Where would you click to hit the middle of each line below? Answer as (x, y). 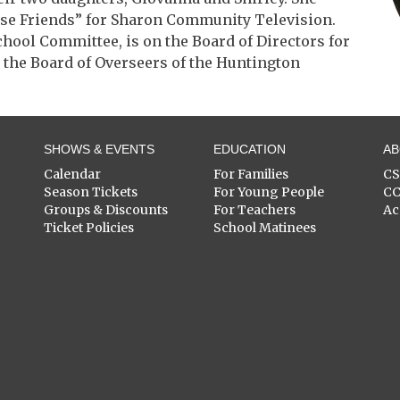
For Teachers (254, 210)
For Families (251, 174)
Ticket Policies (89, 228)
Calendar (72, 174)
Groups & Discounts (106, 210)
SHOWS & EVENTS (99, 149)
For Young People (269, 192)
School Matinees (265, 228)
